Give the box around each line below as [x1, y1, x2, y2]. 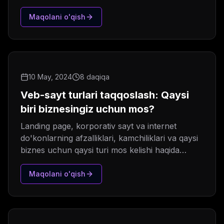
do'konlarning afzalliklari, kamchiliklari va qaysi [20, 133, 198, 143]
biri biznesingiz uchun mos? [20, 103, 154, 115]
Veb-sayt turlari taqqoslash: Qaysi [20, 89, 189, 101]
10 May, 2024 [28, 72, 72, 81]
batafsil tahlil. [20, 157, 69, 167]
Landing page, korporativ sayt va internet [20, 121, 176, 131]
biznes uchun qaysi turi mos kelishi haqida [20, 145, 179, 155]
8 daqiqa [80, 72, 109, 81]
